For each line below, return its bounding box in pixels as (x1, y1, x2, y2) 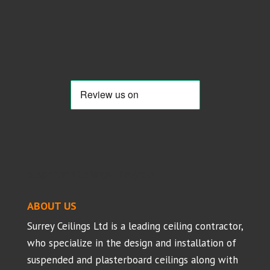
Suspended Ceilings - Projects (27, 168, 155, 181)
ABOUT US (27, 199, 77, 213)
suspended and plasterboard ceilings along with (27, 253, 238, 267)
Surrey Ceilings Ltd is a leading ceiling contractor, (27, 219, 243, 233)
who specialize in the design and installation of (27, 236, 236, 250)
